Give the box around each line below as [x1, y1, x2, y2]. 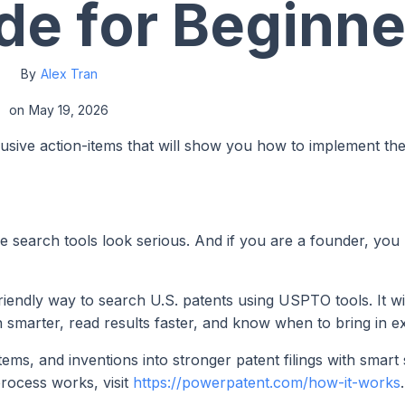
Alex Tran [40, 65, 98, 81]
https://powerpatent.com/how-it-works [133, 372, 400, 391]
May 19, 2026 [29, 101, 108, 118]
